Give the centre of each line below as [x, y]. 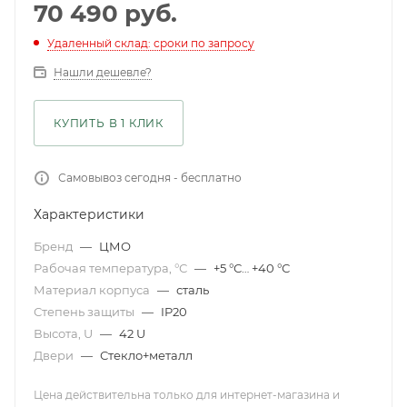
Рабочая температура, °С [112, 268]
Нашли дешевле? [103, 72]
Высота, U [65, 333]
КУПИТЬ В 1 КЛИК [109, 123]
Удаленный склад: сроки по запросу [151, 43]
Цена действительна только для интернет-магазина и [187, 395]
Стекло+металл [146, 355]
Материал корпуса [93, 290]
